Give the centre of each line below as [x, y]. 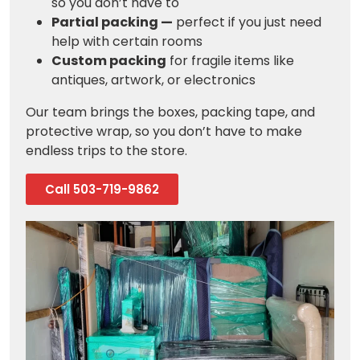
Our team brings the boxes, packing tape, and [170, 112]
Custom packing [109, 61]
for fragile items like [230, 61]
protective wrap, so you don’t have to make [164, 131]
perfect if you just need [247, 22]
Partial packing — [112, 22]
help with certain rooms [127, 41]
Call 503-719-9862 [102, 189]
